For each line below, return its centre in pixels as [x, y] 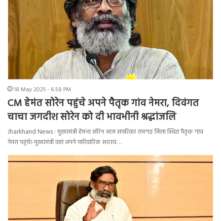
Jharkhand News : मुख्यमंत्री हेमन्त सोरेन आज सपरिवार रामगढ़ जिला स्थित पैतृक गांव [105, 132]
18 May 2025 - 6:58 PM [42, 90]
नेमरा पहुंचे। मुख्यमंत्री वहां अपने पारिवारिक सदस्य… [64, 143]
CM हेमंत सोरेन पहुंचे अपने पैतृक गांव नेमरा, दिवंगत [103, 104]
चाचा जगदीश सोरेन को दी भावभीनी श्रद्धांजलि [92, 118]
